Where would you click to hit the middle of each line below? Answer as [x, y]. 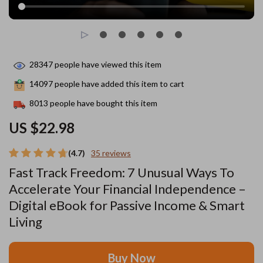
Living [26, 222]
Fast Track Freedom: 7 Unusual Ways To [122, 172]
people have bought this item [103, 103]
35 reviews [111, 153]
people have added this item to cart [119, 84]
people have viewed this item [107, 65]
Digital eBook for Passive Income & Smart [127, 205]
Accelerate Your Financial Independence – [127, 189]
